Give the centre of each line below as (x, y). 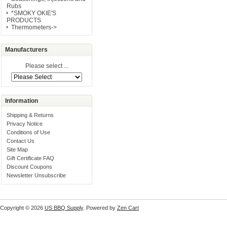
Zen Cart (128, 207)
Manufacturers (27, 50)
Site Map (17, 149)
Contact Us (21, 141)
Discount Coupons (30, 166)
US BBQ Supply (64, 207)
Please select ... (47, 66)
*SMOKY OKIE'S (34, 13)
